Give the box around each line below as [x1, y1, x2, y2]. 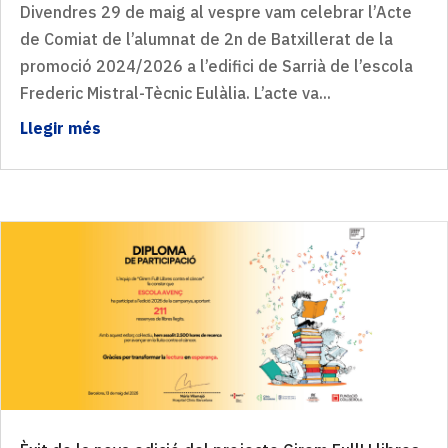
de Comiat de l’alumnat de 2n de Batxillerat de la [20, 28, 393, 49]
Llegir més [20, 117, 101, 138]
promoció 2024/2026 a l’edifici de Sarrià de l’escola [20, 55, 413, 76]
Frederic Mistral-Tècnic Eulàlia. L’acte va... [20, 82, 331, 103]
